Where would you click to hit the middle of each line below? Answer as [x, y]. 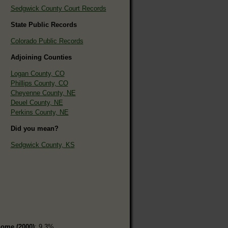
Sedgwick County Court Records [58, 8]
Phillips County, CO [39, 83]
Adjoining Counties [41, 57]
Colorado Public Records [47, 41]
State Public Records [44, 24]
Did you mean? [34, 128]
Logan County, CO [37, 73]
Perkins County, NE [39, 112]
